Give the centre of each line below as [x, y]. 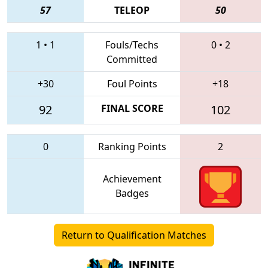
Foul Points [132, 83]
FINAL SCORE [132, 108]
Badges [132, 193]
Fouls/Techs [132, 45]
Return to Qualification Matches [134, 235]
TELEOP [132, 10]
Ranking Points [132, 146]
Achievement [132, 179]
